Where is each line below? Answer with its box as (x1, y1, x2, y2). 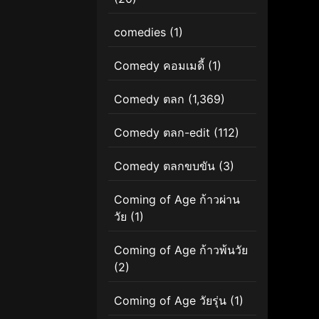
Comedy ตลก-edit (114, 125, 210, 140)
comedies (114, 24, 166, 39)
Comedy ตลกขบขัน (114, 158, 215, 173)
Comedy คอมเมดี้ (114, 58, 204, 73)
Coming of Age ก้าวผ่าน (114, 192, 240, 206)
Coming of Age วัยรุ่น (114, 293, 226, 308)
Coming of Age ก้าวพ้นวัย (114, 242, 248, 257)
